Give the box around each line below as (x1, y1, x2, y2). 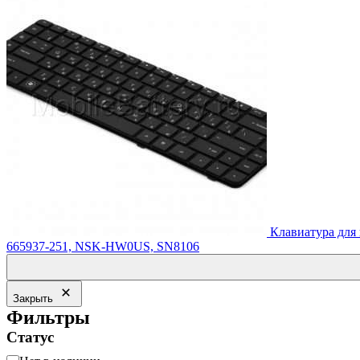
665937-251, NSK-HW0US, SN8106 (6, 239, 199, 254)
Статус (6, 329, 54, 346)
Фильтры (6, 307, 90, 329)
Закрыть (13, 292, 53, 305)
